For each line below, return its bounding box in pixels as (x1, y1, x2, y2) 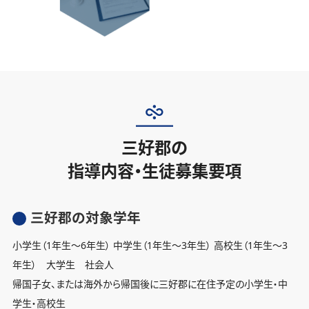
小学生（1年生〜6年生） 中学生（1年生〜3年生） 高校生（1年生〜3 (12, 239, 288, 252)
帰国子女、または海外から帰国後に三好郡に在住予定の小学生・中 (12, 277, 288, 291)
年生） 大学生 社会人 (12, 258, 114, 272)
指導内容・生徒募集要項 (68, 159, 241, 182)
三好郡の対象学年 (30, 208, 141, 228)
